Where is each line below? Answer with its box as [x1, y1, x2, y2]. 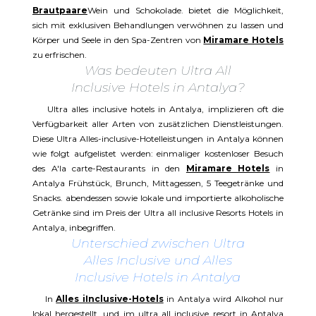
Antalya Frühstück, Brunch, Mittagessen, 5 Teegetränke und [32, 178, 284, 189]
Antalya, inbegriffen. [32, 222, 116, 233]
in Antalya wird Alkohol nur [163, 293, 284, 305]
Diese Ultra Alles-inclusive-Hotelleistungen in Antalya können [32, 133, 284, 145]
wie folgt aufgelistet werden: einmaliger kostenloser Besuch [32, 148, 284, 159]
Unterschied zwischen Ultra [71, 236, 245, 252]
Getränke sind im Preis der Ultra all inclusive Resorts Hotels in [32, 207, 284, 219]
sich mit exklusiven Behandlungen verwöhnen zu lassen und [32, 20, 284, 31]
